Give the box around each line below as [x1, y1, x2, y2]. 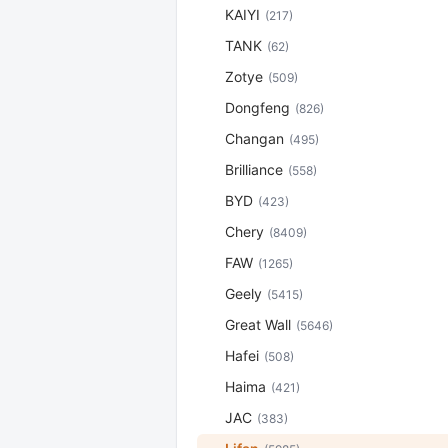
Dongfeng [225, 99, 290, 116]
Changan [225, 130, 284, 147]
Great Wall [225, 316, 291, 333]
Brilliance [225, 161, 283, 178]
